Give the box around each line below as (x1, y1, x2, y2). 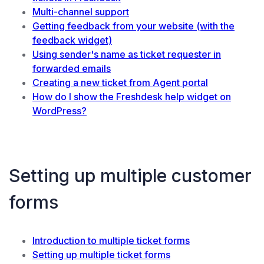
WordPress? (32, 105, 87, 117)
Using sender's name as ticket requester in (32, 48, 221, 61)
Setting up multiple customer (9, 165, 252, 187)
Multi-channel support (32, 6, 129, 18)
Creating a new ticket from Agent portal (32, 77, 208, 89)
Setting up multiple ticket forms (32, 249, 170, 261)
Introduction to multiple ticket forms (32, 235, 190, 247)
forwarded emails (32, 62, 111, 75)
